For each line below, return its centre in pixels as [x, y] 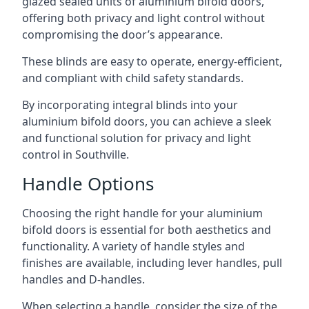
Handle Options [88, 183]
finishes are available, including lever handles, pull [152, 263]
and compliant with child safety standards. [133, 78]
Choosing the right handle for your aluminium [142, 213]
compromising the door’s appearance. [122, 34]
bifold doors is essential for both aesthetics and [147, 230]
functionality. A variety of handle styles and [133, 246]
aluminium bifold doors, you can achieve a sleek [147, 121]
